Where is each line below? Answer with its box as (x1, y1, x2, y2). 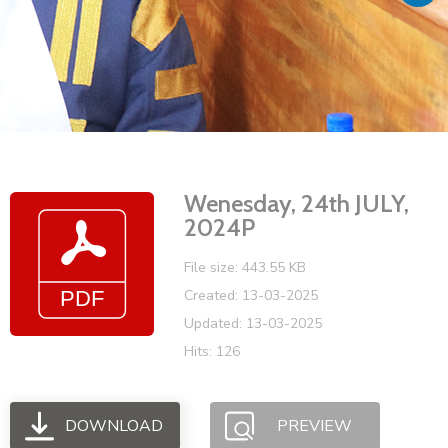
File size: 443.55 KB (184, 257, 306, 277)
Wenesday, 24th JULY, (184, 188, 409, 218)
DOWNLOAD (65, 414, 164, 437)
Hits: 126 (184, 341, 240, 361)
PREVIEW (276, 414, 352, 437)
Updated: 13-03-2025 (184, 313, 322, 333)
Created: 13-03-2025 (184, 285, 318, 305)
